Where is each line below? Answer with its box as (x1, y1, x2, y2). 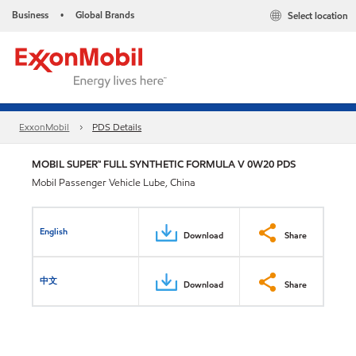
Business (12, 8, 48, 21)
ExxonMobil (19, 120, 70, 134)
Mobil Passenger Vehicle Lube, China (32, 176, 195, 190)
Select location (288, 9, 348, 23)
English (40, 224, 68, 238)
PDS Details (92, 120, 142, 134)
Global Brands (75, 8, 134, 21)
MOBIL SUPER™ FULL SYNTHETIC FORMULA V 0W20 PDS (32, 157, 296, 172)
